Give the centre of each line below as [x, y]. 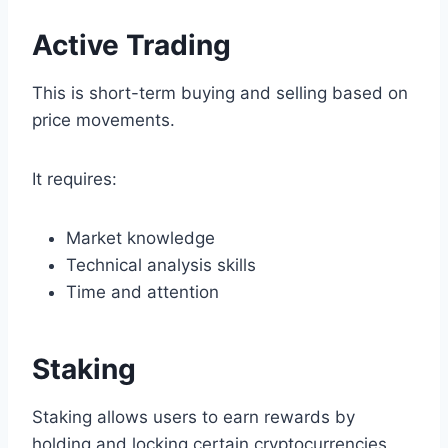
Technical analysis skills [161, 265]
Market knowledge [140, 238]
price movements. [103, 120]
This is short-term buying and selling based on [220, 93]
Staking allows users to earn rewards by [193, 417]
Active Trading [131, 45]
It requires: [74, 179]
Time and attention [142, 292]
